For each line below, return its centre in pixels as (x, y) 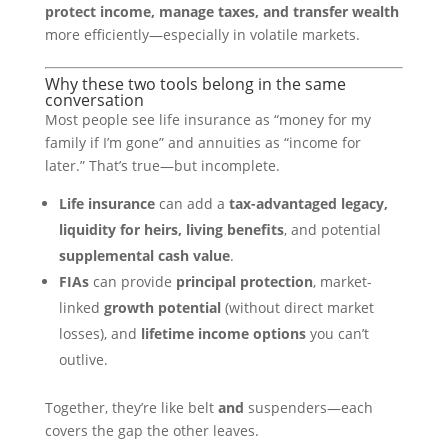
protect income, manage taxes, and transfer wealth (221, 11)
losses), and (99, 333)
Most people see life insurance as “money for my (207, 119)
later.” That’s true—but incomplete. (162, 165)
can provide (132, 281)
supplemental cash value (144, 255)
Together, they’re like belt (131, 407)
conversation (94, 100)
